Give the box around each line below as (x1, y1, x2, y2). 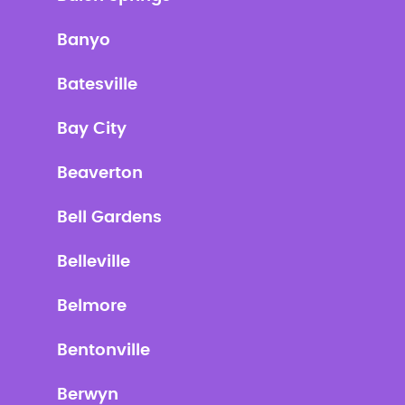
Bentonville (56, 343, 150, 359)
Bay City (56, 121, 127, 137)
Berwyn (56, 387, 118, 403)
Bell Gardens (56, 210, 162, 226)
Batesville (56, 77, 137, 93)
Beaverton (56, 165, 143, 182)
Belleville (56, 254, 130, 270)
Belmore (56, 298, 127, 315)
